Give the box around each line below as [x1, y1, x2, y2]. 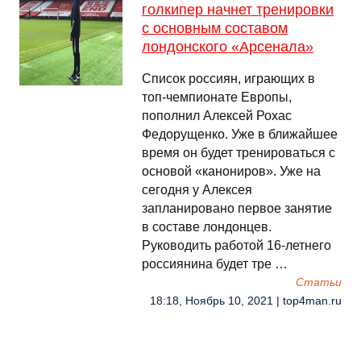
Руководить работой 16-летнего [142, 239, 331, 252]
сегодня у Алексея [142, 183, 252, 197]
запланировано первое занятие [142, 201, 332, 215]
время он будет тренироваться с [142, 146, 335, 160]
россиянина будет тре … [142, 257, 288, 271]
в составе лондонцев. [142, 220, 272, 234]
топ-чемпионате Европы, [142, 90, 292, 104]
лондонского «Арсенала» [142, 39, 313, 55]
